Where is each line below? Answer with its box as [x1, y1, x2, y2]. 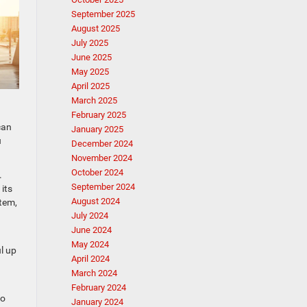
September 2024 [71, 182, 135, 192]
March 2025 [71, 95, 117, 106]
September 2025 [71, 9, 135, 19]
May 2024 [71, 239, 109, 249]
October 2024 [71, 167, 123, 177]
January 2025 [71, 124, 123, 134]
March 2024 [71, 268, 117, 278]
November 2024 [71, 153, 132, 163]
